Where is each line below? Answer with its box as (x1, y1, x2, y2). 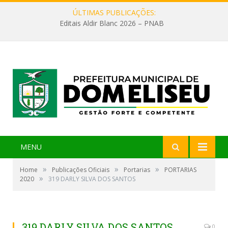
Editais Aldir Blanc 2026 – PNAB (59, 18, 164, 28)
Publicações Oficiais (52, 165, 109, 175)
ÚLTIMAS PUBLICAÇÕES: (72, 8, 156, 17)
